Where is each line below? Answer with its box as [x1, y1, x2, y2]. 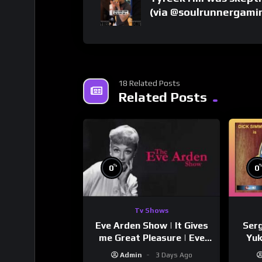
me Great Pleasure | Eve [98, 232, 205, 243]
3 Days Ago [155, 250, 192, 259]
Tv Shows [135, 206, 169, 215]
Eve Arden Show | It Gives [95, 219, 208, 231]
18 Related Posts [118, 78, 180, 88]
